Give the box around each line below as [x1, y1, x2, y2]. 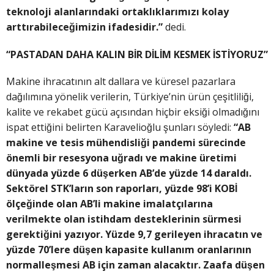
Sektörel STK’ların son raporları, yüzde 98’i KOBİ [6, 181, 237, 195]
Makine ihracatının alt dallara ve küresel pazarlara [6, 74, 235, 88]
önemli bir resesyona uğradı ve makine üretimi [6, 150, 237, 165]
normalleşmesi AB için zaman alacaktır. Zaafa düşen [6, 257, 265, 272]
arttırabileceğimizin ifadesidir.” [6, 20, 163, 34]
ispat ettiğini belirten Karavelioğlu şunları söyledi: [6, 120, 234, 134]
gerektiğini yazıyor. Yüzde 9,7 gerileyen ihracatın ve [6, 227, 262, 241]
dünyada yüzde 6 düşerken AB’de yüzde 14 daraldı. [6, 166, 251, 180]
